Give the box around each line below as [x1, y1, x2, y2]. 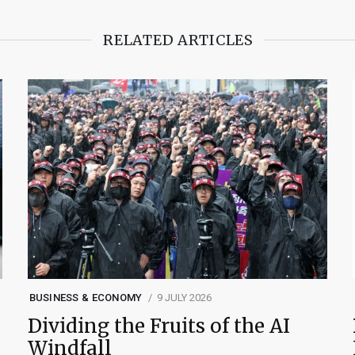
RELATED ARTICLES [103, 30, 254, 49]
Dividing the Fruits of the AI [27, 314, 290, 339]
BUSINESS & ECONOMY [29, 292, 143, 304]
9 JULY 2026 [156, 292, 212, 304]
